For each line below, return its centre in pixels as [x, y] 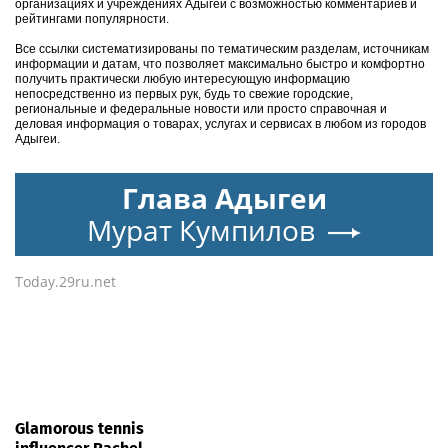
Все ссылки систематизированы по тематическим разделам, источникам [222, 48]
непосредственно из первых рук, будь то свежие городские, [184, 93]
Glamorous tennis [79, 428]
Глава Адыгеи [224, 197]
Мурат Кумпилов [201, 229]
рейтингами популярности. [92, 18]
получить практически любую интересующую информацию [182, 78]
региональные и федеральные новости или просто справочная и [201, 108]
